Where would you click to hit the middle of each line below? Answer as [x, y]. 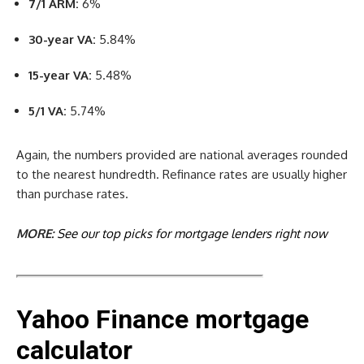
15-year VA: [60, 75]
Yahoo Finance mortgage [162, 319]
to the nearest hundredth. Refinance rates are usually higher [182, 174]
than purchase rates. [72, 193]
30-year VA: [62, 39]
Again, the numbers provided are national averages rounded [182, 154]
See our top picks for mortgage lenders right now [192, 233]
